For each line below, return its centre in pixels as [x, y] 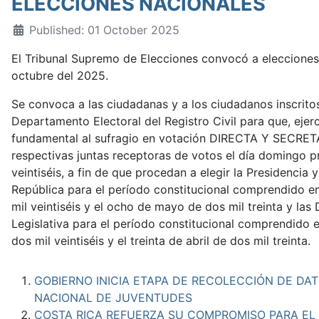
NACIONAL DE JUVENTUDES [113, 297]
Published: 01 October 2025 [104, 30]
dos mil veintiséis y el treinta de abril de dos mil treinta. [161, 240]
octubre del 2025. [60, 75]
